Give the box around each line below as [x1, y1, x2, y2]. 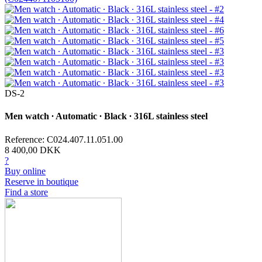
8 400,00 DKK [5, 144, 61, 155]
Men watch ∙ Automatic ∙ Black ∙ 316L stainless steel [5, 111, 208, 122]
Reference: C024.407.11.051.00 [5, 134, 123, 144]
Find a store [5, 187, 48, 197]
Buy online [5, 166, 46, 176]
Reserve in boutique [5, 176, 78, 187]
